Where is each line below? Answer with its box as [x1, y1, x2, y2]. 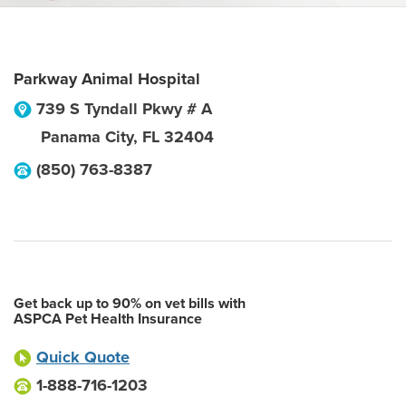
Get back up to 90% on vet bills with [14, 295, 246, 313]
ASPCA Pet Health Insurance [14, 310, 202, 328]
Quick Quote [36, 347, 130, 367]
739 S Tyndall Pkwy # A [36, 99, 212, 119]
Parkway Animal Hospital [14, 69, 200, 89]
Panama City [41, 127, 133, 147]
